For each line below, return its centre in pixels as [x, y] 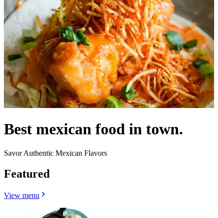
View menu [22, 195]
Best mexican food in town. [93, 129]
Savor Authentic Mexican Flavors [55, 153]
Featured [27, 173]
